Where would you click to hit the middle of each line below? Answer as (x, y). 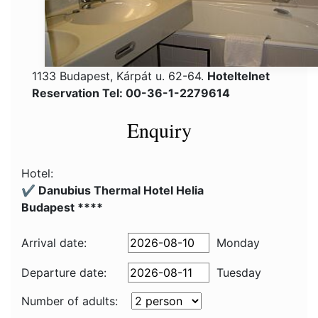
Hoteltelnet (238, 76)
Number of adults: (70, 301)
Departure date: (64, 273)
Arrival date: (54, 243)
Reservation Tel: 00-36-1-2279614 (131, 93)
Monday (238, 243)
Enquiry (159, 130)
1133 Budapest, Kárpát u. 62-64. (120, 76)
